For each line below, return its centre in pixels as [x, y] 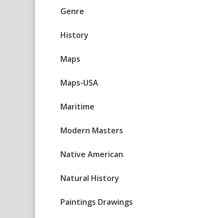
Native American [92, 154]
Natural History [90, 178]
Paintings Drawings [97, 202]
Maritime [77, 107]
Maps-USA [79, 83]
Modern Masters [92, 131]
